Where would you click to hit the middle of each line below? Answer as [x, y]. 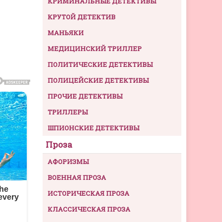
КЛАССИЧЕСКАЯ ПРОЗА [89, 209]
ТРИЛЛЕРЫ [68, 112]
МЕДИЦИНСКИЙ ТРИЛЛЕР [95, 49]
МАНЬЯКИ [66, 33]
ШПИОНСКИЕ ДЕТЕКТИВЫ [93, 128]
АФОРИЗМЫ [68, 162]
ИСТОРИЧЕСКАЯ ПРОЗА [88, 194]
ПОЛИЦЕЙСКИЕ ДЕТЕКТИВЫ [98, 81]
